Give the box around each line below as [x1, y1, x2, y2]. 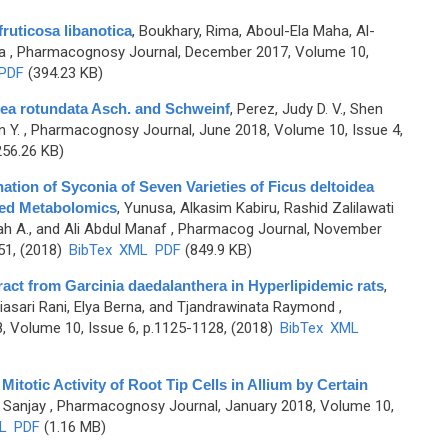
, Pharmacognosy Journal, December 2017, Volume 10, [5, 43, 369, 61]
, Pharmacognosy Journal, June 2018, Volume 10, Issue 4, [19, 121, 403, 139]
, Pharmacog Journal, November [166, 220, 382, 238]
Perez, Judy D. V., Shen [236, 100, 383, 118]
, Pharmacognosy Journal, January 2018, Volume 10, [45, 397, 394, 415]
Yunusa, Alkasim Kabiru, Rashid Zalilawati [123, 199, 394, 217]
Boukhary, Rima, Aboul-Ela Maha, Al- [138, 22, 375, 40]
